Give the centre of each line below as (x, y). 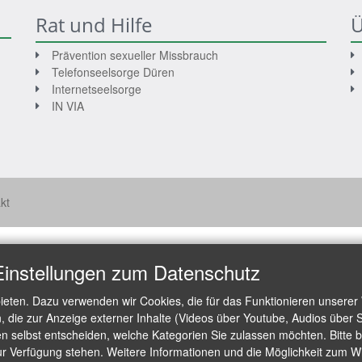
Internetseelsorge (97, 88)
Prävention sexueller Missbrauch (135, 55)
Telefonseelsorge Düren (113, 72)
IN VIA (68, 105)
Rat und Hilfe (94, 24)
